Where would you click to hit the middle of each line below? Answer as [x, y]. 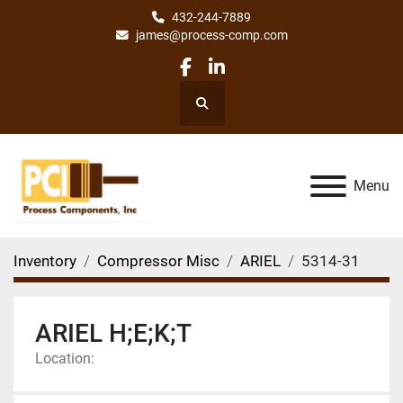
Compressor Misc [158, 260]
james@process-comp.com [211, 35]
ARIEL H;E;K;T [113, 333]
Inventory [45, 260]
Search [220, 111]
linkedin [248, 79]
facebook [223, 79]
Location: [65, 358]
